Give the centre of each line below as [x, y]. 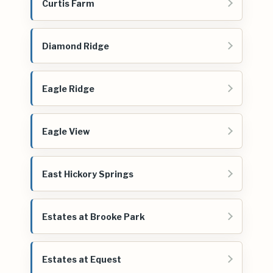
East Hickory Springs [88, 174]
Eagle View [66, 131]
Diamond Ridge [76, 46]
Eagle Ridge [68, 88]
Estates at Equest [82, 259]
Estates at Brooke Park [94, 216]
